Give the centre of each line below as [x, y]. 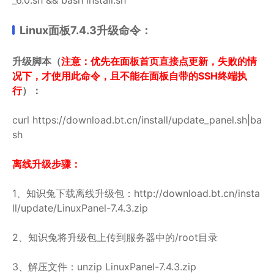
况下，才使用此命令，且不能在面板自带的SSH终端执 [130, 76]
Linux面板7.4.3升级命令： [86, 30]
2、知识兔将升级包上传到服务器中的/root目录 [115, 237]
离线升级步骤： [46, 164]
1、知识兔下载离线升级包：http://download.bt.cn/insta [136, 193]
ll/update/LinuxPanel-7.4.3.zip [80, 208]
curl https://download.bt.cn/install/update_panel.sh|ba [137, 120]
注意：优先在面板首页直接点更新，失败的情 [159, 61]
